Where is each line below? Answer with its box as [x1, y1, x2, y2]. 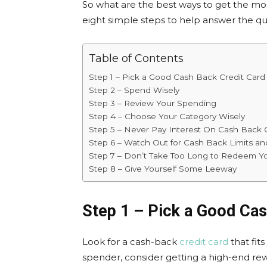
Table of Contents [89, 52, 184, 66]
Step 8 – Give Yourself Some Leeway [89, 164, 237, 173]
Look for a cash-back [82, 236, 179, 247]
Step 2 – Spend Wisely [89, 85, 179, 95]
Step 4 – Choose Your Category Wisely [89, 111, 245, 121]
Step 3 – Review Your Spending [89, 98, 216, 108]
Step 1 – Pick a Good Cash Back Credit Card [89, 72, 265, 82]
